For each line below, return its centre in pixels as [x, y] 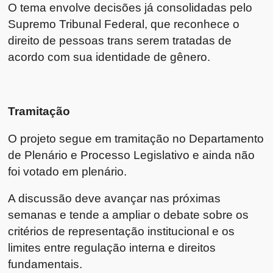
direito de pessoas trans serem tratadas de [120, 40]
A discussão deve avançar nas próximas [115, 198]
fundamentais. [45, 264]
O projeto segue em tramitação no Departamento [136, 138]
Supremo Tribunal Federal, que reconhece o [124, 23]
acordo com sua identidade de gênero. [109, 56]
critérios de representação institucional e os [122, 231]
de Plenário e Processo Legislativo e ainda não [132, 154]
